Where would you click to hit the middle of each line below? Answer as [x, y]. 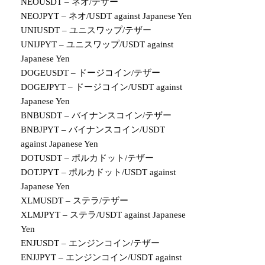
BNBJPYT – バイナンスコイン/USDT [93, 130]
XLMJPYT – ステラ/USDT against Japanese [104, 215]
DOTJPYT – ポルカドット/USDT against [98, 172]
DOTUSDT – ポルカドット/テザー [88, 158]
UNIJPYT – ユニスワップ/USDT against [97, 44]
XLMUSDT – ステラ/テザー [75, 201]
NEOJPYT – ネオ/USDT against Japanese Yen [106, 16]
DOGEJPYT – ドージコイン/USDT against [102, 87]
